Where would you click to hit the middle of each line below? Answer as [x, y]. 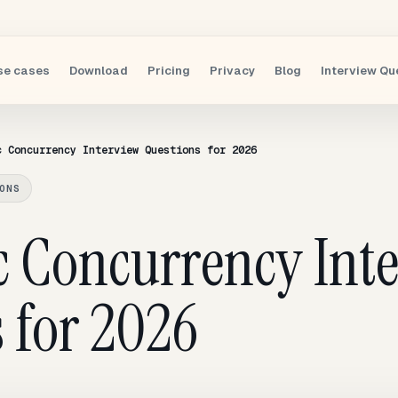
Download [99, 70]
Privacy [232, 70]
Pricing [169, 70]
